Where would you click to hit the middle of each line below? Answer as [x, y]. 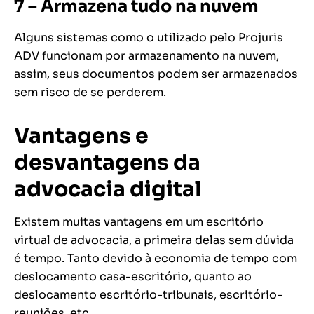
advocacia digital [108, 189]
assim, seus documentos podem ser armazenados [156, 74]
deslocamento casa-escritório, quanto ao [133, 276]
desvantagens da [107, 162]
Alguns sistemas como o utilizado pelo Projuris [149, 37]
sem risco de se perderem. [90, 92]
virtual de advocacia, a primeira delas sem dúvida [154, 240]
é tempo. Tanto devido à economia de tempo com [156, 258]
